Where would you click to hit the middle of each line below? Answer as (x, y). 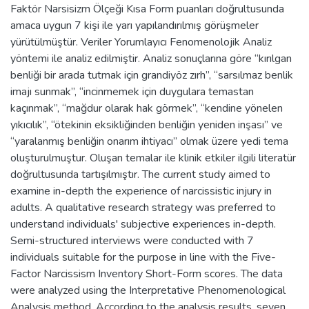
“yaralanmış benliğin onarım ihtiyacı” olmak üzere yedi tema (149, 141)
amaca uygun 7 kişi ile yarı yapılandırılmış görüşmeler (134, 25)
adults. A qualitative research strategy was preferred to (143, 207)
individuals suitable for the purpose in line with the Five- (143, 257)
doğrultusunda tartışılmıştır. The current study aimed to (140, 174)
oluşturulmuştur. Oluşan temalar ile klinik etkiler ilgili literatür (153, 158)
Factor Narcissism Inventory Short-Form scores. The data (147, 273)
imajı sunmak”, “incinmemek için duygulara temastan (132, 91)
